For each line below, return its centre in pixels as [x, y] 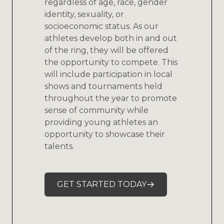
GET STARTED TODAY [102, 184]
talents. [59, 146]
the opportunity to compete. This [111, 62]
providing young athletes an [101, 122]
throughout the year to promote [111, 98]
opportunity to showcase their [105, 134]
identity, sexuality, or [84, 14]
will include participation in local [108, 74]
